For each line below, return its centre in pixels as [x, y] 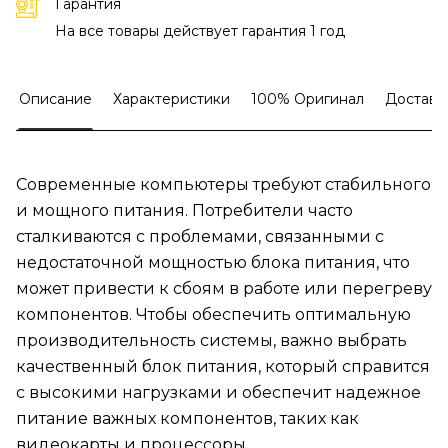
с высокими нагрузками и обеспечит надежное [218, 393]
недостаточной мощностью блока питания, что [213, 263]
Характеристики [171, 99]
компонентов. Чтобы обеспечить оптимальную [213, 315]
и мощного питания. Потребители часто [184, 211]
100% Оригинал [307, 99]
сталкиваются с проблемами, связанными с [200, 237]
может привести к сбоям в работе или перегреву [224, 289]
